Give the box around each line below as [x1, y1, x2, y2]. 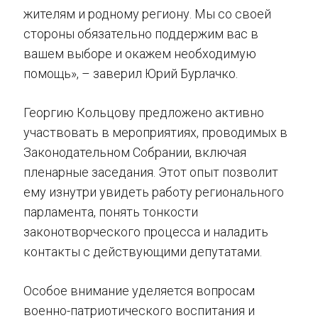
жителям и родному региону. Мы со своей [23, 6, 271, 21]
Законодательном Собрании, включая [23, 144, 246, 160]
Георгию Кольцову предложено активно [23, 104, 264, 120]
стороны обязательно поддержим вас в [23, 26, 258, 41]
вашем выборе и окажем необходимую [23, 45, 256, 61]
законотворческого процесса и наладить [23, 224, 268, 239]
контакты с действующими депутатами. [23, 243, 262, 259]
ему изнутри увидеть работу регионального [23, 184, 284, 199]
